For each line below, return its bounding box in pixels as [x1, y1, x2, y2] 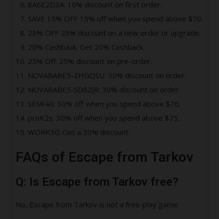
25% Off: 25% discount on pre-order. [28, 56, 152, 66]
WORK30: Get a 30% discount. [28, 127, 130, 137]
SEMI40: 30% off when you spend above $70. [28, 99, 180, 109]
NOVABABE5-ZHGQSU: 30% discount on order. [28, 70, 186, 81]
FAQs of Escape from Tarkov [16, 149, 193, 166]
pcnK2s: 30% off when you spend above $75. [28, 113, 179, 123]
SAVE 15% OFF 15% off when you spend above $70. [28, 14, 203, 24]
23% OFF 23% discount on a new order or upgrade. [28, 28, 200, 38]
